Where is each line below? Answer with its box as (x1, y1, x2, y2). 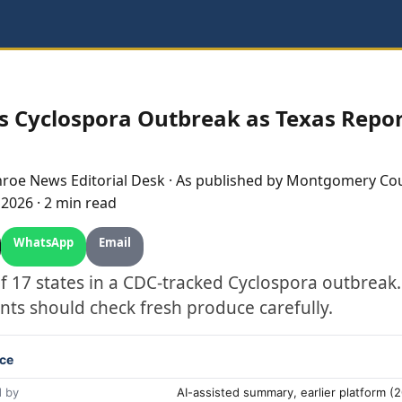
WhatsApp (13, 234, 74, 250)
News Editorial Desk (26, 170, 165, 190)
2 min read (44, 193, 117, 213)
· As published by (165, 170, 286, 190)
